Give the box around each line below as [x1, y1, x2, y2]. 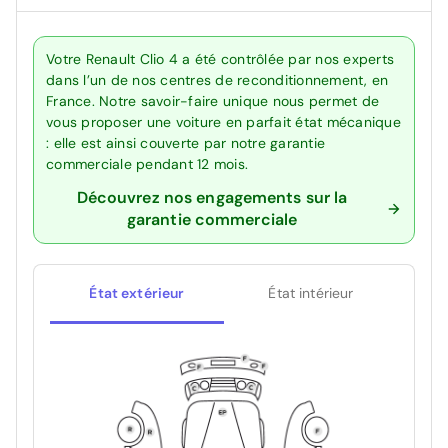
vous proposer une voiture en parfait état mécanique [46, 112, 401, 131]
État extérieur [89, 283, 185, 302]
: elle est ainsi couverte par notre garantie [46, 133, 325, 152]
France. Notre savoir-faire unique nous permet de [46, 91, 379, 110]
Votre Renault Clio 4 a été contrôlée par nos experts [46, 49, 394, 68]
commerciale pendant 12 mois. [46, 154, 248, 173]
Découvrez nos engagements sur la [76, 186, 348, 208]
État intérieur [268, 283, 354, 302]
